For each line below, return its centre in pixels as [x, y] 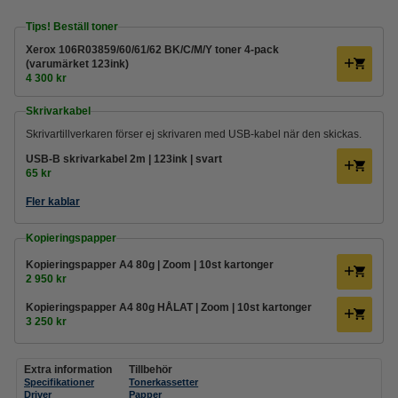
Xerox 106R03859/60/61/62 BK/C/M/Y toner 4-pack [152, 50]
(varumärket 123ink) [77, 64]
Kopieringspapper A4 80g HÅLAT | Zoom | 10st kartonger [169, 307]
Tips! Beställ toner [72, 27]
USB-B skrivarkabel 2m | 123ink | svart [124, 159]
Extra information [68, 370]
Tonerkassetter [164, 382]
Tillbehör [151, 370]
